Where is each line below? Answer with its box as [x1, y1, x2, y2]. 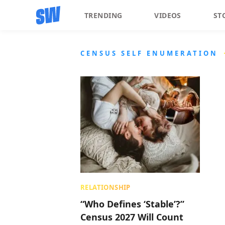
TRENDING [84, 10, 123, 20]
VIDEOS [154, 10, 181, 20]
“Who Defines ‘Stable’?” [80, 198, 184, 210]
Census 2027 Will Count [80, 211, 183, 223]
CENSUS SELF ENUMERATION [80, 49, 218, 58]
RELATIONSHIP [80, 183, 131, 192]
